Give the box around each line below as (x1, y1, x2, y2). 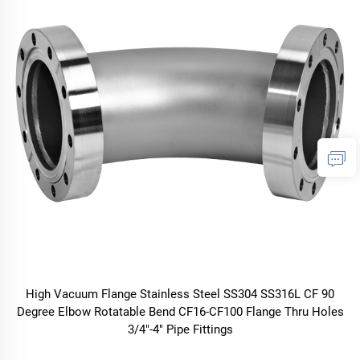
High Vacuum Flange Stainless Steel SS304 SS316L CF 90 (26, 287, 334, 301)
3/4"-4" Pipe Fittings (127, 322, 233, 337)
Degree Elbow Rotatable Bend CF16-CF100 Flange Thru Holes (16, 305, 344, 319)
